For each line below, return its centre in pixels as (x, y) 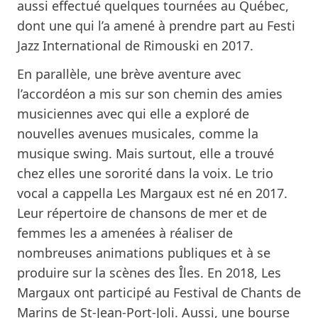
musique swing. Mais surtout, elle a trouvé (146, 153)
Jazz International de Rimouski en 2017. (135, 45)
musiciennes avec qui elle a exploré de (133, 113)
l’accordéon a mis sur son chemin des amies (150, 93)
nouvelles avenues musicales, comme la (138, 133)
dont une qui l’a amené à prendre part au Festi (156, 25)
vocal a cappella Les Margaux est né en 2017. (152, 193)
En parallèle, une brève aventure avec (129, 73)
